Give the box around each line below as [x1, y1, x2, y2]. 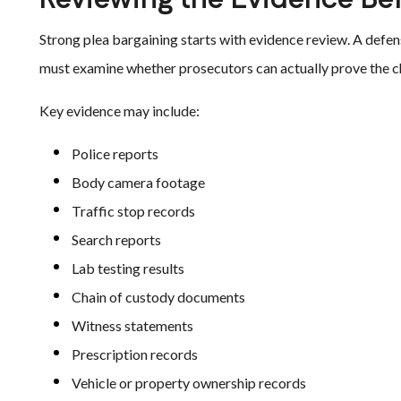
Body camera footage [72, 174, 205, 191]
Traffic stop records [72, 202, 195, 219]
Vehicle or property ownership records [72, 374, 306, 391]
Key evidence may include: [39, 102, 200, 119]
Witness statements [72, 317, 193, 334]
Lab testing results [72, 260, 184, 277]
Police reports [72, 145, 158, 162]
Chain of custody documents [72, 288, 245, 305]
